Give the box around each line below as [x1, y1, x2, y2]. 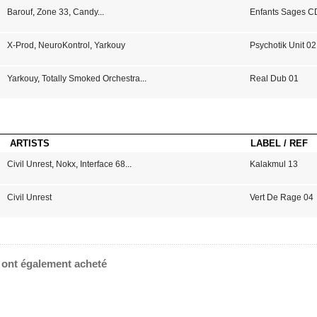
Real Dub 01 [250, 74, 299, 83]
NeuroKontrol [38, 40, 90, 50]
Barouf [6, 7, 33, 17]
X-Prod [6, 40, 34, 50]
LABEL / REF [250, 138, 308, 149]
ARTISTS [10, 138, 50, 149]
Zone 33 [36, 7, 69, 17]
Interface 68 [79, 159, 125, 169]
